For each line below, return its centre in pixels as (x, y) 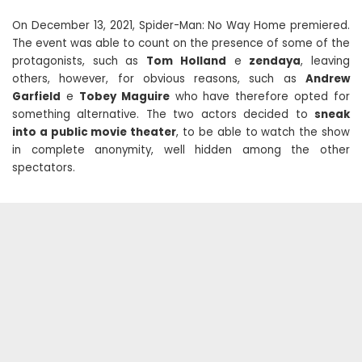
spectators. (44, 168)
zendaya (275, 61)
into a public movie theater (95, 132)
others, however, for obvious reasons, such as (159, 79)
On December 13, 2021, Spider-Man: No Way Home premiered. (181, 25)
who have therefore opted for (259, 97)
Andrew (328, 79)
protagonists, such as (80, 61)
